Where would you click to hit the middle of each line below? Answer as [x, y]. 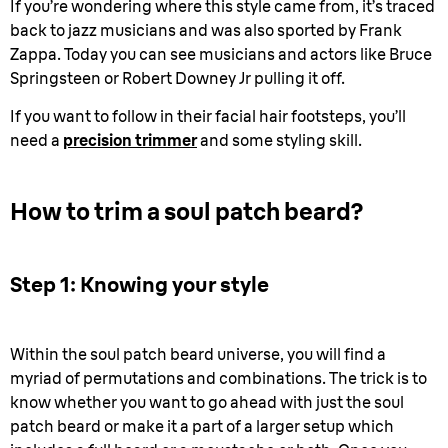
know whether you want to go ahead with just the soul [207, 402]
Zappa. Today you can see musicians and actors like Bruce [221, 54]
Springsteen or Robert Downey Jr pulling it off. [177, 78]
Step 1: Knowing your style [139, 284]
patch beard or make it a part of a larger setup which [202, 426]
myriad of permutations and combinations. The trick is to [218, 378]
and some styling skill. [279, 140]
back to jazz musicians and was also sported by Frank [206, 30]
